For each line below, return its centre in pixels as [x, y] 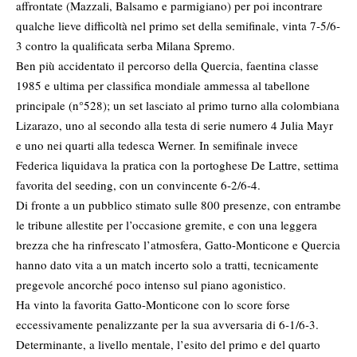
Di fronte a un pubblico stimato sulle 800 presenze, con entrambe [178, 205]
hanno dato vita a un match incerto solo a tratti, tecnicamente [167, 265]
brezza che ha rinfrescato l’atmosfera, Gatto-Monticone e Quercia [178, 245]
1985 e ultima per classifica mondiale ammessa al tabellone [163, 86]
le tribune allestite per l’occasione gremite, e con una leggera [167, 225]
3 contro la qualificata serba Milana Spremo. [126, 46]
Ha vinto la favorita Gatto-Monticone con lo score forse [153, 305]
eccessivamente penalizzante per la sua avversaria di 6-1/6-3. [167, 325]
